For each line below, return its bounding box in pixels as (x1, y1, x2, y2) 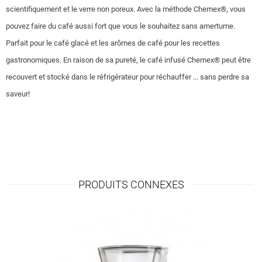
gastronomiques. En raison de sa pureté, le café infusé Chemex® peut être (6, 56, 251, 65)
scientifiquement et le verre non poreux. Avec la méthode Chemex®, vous (6, 5, 246, 14)
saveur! (6, 89, 30, 99)
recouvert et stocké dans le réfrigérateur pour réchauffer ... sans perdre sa (6, 73, 249, 82)
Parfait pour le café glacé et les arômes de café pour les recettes (6, 39, 220, 48)
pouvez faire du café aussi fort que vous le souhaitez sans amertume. (6, 22, 235, 31)
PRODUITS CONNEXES (78, 178, 184, 191)
